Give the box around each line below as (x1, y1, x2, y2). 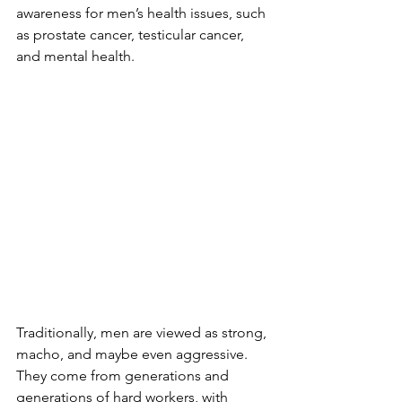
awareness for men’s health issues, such (16, 4, 269, 22)
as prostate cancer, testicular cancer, (16, 26, 248, 44)
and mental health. (16, 48, 135, 66)
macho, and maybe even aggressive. (16, 345, 251, 363)
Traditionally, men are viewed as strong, (16, 324, 270, 342)
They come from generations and (16, 367, 232, 385)
